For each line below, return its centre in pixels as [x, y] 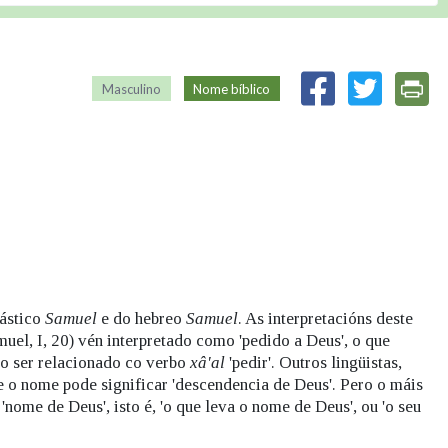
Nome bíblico [232, 88]
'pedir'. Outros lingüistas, [313, 363]
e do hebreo [141, 319]
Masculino [131, 88]
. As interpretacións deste [325, 319]
